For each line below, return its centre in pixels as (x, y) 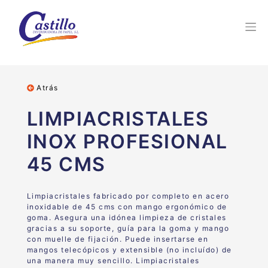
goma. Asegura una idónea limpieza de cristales (127, 217)
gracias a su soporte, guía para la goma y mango (128, 228)
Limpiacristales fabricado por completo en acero (128, 196)
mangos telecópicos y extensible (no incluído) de (129, 250)
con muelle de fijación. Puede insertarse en (118, 239)
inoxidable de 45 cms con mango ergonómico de (127, 207)
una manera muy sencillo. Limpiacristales (113, 261)
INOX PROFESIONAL (127, 141)
